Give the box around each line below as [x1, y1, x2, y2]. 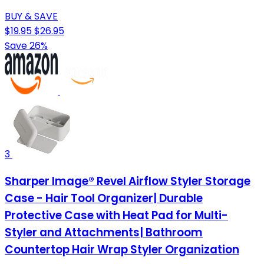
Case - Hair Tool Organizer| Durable [5, 190, 203, 206]
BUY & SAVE [5, 9, 58, 24]
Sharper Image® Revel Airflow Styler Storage [5, 173, 250, 189]
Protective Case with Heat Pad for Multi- [5, 207, 228, 223]
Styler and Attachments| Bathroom [5, 224, 203, 240]
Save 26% [5, 39, 48, 53]
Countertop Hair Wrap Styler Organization [5, 241, 239, 258]
